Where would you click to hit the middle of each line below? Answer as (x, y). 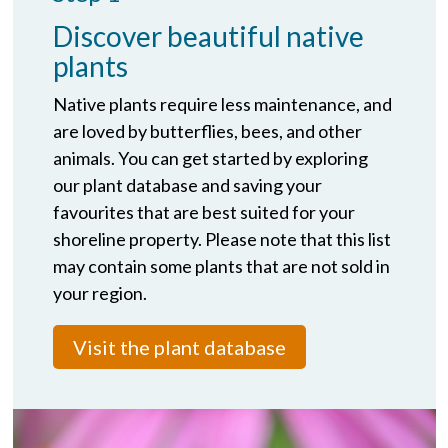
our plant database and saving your (187, 184)
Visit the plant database (179, 346)
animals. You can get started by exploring (210, 157)
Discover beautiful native (208, 35)
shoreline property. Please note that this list (221, 238)
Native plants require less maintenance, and (222, 103)
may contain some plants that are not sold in (221, 265)
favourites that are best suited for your (203, 211)
